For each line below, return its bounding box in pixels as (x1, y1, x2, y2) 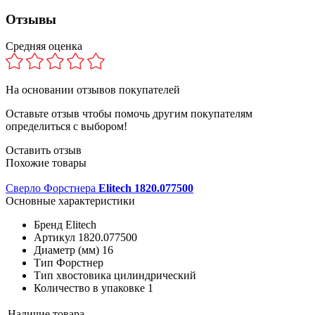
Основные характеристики (6, 195, 135, 207)
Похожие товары (6, 157, 86, 169)
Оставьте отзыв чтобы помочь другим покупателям (6, 108, 252, 120)
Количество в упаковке (34, 282, 145, 295)
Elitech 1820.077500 (98, 182, 193, 195)
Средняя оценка (6, 40, 82, 53)
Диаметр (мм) (34, 244, 99, 257)
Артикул (34, 231, 75, 244)
